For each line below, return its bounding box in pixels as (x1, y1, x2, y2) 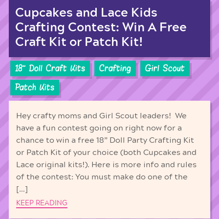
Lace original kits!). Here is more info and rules (16, 160, 197, 169)
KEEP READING (16, 199, 67, 207)
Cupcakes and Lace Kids (15, 7, 157, 20)
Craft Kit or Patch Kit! (15, 36, 143, 49)
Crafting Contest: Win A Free (15, 22, 187, 34)
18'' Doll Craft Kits (15, 63, 85, 74)
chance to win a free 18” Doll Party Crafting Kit (16, 136, 194, 144)
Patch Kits (15, 82, 54, 93)
